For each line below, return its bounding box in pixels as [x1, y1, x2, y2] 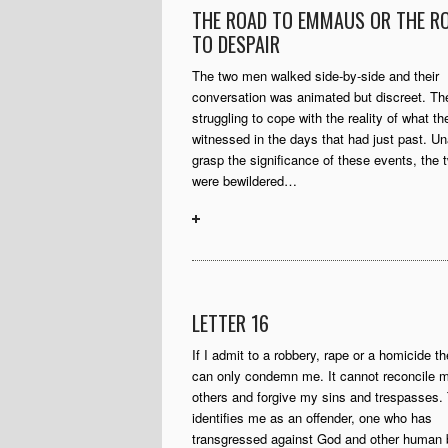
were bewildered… [192, 171, 297, 190]
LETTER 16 [192, 308, 269, 338]
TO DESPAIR [192, 29, 280, 59]
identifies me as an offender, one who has [192, 408, 432, 427]
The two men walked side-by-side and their [192, 66, 439, 85]
